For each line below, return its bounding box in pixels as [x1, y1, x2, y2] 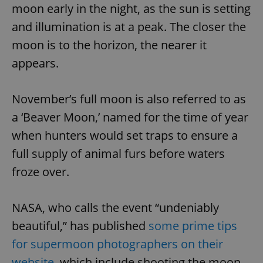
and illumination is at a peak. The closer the [12, 18, 246, 35]
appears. [12, 55, 59, 71]
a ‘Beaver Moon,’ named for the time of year [12, 109, 248, 125]
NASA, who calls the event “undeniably [12, 199, 219, 215]
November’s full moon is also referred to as [12, 90, 246, 107]
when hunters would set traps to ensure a [12, 127, 238, 143]
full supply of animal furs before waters [12, 145, 225, 161]
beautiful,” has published [12, 217, 149, 234]
